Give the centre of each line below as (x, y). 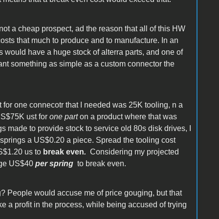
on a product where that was (128, 116)
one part (64, 116)
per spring (54, 163)
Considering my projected (134, 152)
